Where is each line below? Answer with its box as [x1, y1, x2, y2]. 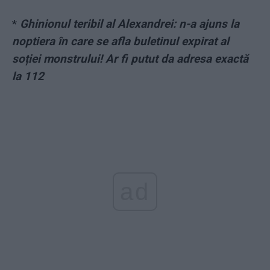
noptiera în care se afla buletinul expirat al [12, 34, 229, 49]
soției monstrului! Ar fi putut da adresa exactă [12, 52, 248, 66]
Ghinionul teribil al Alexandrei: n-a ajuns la [20, 17, 239, 31]
